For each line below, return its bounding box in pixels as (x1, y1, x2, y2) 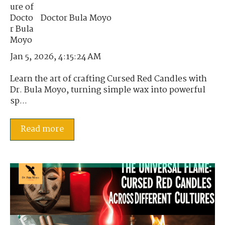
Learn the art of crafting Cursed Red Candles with (10, 72, 207, 86)
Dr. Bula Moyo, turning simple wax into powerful (10, 83, 205, 97)
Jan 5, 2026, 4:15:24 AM (10, 50, 101, 64)
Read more (21, 122, 64, 136)
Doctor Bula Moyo (41, 11, 112, 25)
